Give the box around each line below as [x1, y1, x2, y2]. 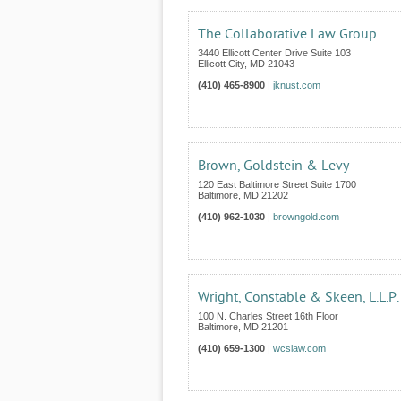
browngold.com [273, 211, 339, 222]
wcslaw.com [273, 343, 326, 354]
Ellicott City [198, 58, 244, 69]
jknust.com [273, 80, 320, 90]
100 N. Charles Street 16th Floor [198, 311, 338, 321]
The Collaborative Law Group [198, 26, 377, 42]
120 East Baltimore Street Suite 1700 [198, 179, 356, 190]
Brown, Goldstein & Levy [198, 158, 349, 174]
